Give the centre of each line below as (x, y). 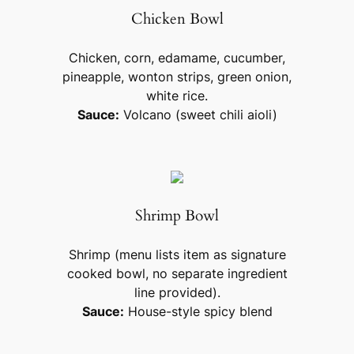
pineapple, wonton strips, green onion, (177, 76)
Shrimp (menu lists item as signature (177, 254)
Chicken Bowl (177, 19)
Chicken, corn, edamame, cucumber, (177, 57)
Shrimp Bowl (177, 217)
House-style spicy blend (198, 311)
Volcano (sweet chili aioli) (198, 114)
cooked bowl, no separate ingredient (177, 273)
